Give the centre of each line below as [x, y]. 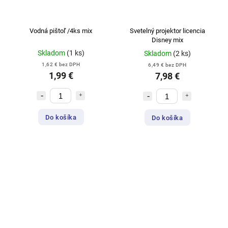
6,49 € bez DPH [167, 65]
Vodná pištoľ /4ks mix [61, 31]
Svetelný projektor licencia [167, 31]
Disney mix [167, 40]
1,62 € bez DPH [61, 65]
